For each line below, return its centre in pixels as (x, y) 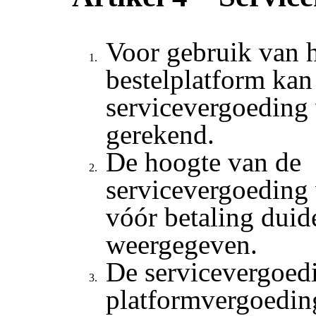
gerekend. (160, 134)
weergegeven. (182, 244)
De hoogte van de (204, 162)
